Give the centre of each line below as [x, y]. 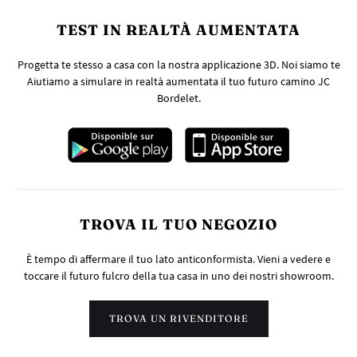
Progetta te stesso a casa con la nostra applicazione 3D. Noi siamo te [178, 65]
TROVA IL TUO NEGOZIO [178, 225]
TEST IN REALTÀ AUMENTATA [178, 30]
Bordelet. [178, 98]
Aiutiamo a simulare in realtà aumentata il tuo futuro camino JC [178, 82]
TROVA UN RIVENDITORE [178, 319]
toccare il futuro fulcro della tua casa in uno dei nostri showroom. [178, 276]
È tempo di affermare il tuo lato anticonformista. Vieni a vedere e [178, 259]
